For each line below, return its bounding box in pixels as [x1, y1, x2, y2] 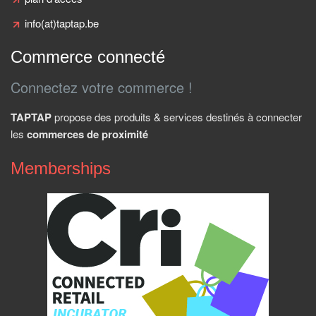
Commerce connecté [11, 47, 165, 66]
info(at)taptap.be [25, 16, 99, 30]
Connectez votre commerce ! [11, 77, 193, 97]
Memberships [11, 159, 111, 178]
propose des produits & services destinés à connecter [51, 109, 302, 124]
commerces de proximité [27, 126, 148, 142]
